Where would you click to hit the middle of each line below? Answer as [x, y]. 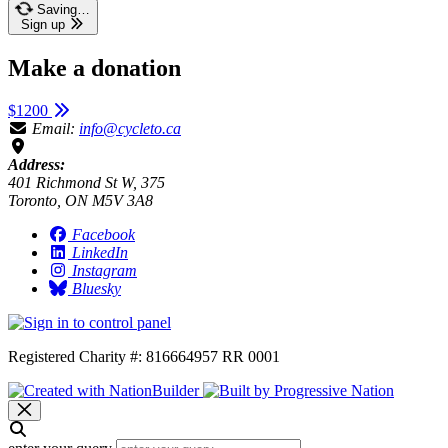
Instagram [104, 270]
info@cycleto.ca [130, 128]
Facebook [103, 234]
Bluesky [96, 288]
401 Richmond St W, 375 [86, 182]
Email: [53, 128]
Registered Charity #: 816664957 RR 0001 [144, 356]
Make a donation [94, 67]
